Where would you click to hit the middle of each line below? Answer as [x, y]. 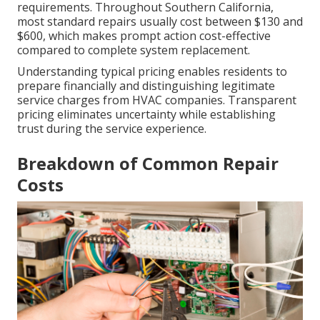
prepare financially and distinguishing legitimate [146, 86]
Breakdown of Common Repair [148, 164]
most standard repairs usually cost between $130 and [160, 22]
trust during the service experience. [112, 129]
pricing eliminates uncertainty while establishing [146, 115]
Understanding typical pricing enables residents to [152, 72]
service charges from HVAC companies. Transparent [157, 100]
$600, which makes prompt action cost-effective [144, 36]
